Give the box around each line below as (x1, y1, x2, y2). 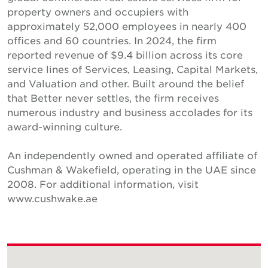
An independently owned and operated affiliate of (7, 149, 257, 161)
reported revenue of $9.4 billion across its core (7, 48, 243, 60)
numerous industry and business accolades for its (7, 106, 252, 118)
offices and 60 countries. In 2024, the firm (7, 34, 217, 46)
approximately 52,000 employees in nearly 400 (7, 20, 246, 32)
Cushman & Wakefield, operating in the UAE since (7, 163, 256, 175)
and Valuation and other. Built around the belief (7, 77, 244, 89)
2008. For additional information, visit (7, 178, 199, 190)
